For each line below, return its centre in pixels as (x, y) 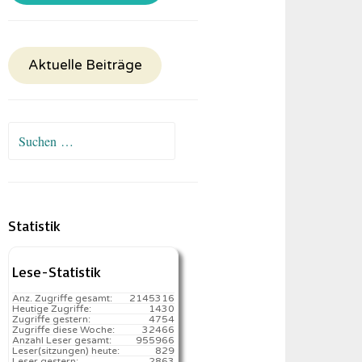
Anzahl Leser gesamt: (62, 340)
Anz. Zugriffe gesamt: (63, 298)
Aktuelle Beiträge (85, 65)
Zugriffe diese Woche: (64, 330)
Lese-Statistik (57, 271)
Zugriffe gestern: (52, 319)
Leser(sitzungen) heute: (66, 351)
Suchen (28, 133)
